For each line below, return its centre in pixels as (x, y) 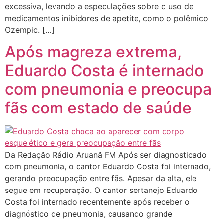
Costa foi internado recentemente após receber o (97, 202)
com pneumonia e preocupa (108, 89)
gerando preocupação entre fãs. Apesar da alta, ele (101, 179)
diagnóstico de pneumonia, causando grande (89, 214)
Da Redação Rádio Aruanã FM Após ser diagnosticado (106, 155)
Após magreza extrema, (93, 52)
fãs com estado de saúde (98, 108)
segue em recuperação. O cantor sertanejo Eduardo (101, 190)
